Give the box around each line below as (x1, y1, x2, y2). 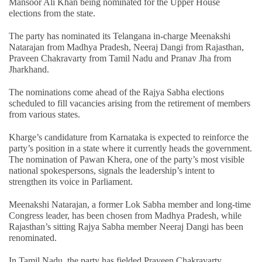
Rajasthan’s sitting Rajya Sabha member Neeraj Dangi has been (9, 222, 243, 232)
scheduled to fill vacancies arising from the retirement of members (9, 98, 250, 109)
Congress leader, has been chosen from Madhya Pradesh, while (9, 211, 242, 221)
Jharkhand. (9, 64, 49, 75)
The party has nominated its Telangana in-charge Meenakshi (9, 31, 230, 42)
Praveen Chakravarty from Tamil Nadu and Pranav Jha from (9, 53, 231, 64)
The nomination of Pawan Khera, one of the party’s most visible (9, 154, 244, 165)
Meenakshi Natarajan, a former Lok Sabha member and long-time (9, 199, 251, 210)
